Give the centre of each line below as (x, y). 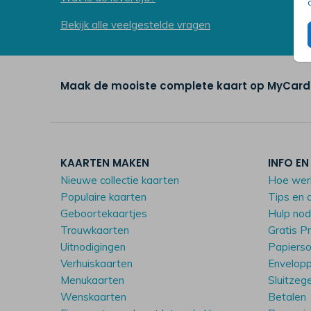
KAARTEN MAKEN (105, 163)
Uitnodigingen (93, 247)
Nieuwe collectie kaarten (120, 180)
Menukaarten (92, 280)
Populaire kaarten (103, 197)
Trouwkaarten (95, 230)
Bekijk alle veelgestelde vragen (135, 25)
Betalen (287, 297)
